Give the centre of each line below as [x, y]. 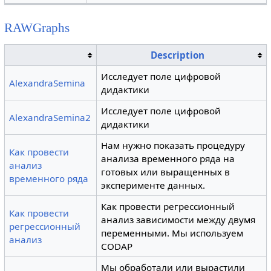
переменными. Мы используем [172, 233]
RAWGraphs [37, 28]
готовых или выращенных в [166, 171]
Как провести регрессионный [168, 206]
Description [177, 55]
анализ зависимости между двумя [178, 219]
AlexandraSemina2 [50, 117]
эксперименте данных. [153, 185]
